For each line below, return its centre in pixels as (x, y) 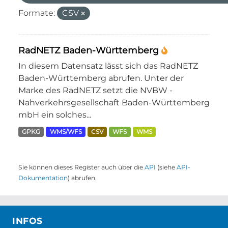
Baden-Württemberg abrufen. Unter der (101, 78)
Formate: (37, 13)
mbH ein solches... (55, 115)
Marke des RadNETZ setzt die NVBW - (95, 90)
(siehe (166, 167)
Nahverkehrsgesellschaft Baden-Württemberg (114, 103)
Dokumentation (43, 178)
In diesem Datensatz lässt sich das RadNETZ (108, 66)
